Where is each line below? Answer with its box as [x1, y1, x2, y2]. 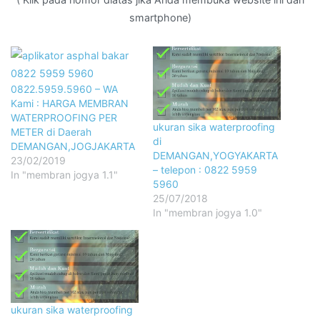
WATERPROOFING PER [11, 111, 117, 124]
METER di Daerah [11, 126, 91, 139]
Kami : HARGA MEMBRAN [11, 97, 129, 110]
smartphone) [129, 11, 191, 24]
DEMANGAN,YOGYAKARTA [153, 149, 278, 161]
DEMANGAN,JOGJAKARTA [11, 140, 135, 153]
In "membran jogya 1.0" [153, 206, 262, 219]
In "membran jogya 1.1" [11, 169, 118, 181]
